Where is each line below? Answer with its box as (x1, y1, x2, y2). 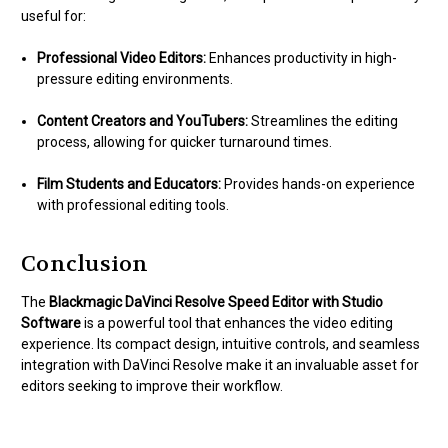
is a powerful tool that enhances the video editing (81, 315, 393, 332)
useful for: (21, 8, 86, 25)
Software (21, 315, 81, 332)
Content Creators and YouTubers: (37, 113, 249, 130)
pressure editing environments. (37, 71, 234, 88)
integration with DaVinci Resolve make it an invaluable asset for (21, 357, 419, 374)
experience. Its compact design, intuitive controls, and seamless (21, 336, 420, 353)
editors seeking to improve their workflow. (21, 378, 283, 395)
